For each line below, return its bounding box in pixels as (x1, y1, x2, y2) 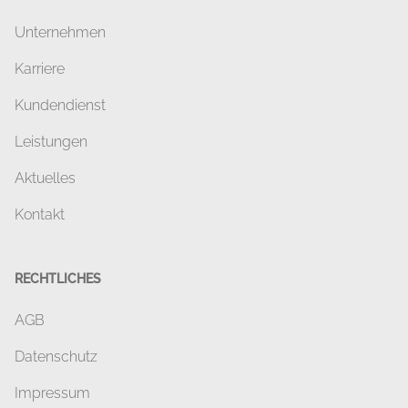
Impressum (15, 384, 90, 402)
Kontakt (15, 206, 65, 223)
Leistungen (15, 133, 87, 150)
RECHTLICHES (15, 271, 101, 286)
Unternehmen (15, 24, 106, 41)
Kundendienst (15, 97, 106, 114)
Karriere (15, 60, 65, 77)
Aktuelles (15, 169, 76, 187)
